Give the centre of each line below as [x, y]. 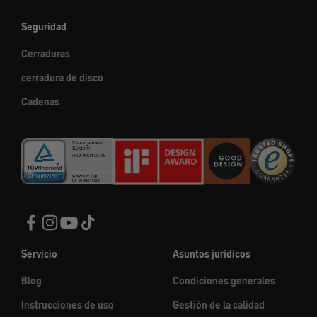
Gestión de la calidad [219, 305]
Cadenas [40, 102]
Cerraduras [46, 53]
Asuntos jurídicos [212, 254]
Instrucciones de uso [68, 305]
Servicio [39, 254]
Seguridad [44, 27]
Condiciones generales [224, 281]
